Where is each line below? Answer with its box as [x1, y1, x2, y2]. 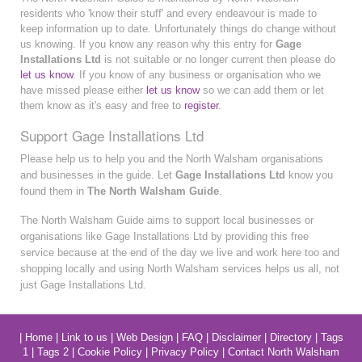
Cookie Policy [78, 345, 142, 358]
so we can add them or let [200, 83, 324, 96]
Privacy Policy [151, 345, 219, 358]
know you [285, 168, 333, 181]
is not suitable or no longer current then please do [101, 53, 335, 65]
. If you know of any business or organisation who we [73, 68, 321, 81]
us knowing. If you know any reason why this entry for [20, 37, 276, 50]
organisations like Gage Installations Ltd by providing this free [20, 229, 309, 242]
